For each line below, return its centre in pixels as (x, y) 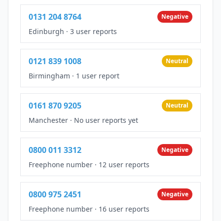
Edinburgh (46, 31)
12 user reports (124, 164)
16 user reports (124, 209)
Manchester (48, 120)
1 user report (98, 75)
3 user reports (93, 31)
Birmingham (49, 75)
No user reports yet (106, 120)
